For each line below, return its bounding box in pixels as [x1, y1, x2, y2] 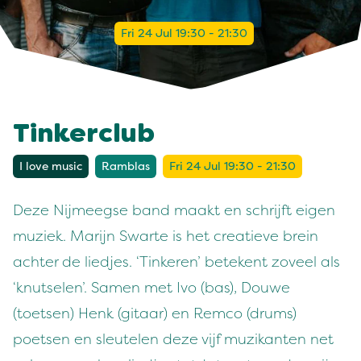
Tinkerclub [13, 123, 155, 147]
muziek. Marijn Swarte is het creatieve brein [13, 227, 318, 245]
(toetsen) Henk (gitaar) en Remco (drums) [13, 305, 297, 322]
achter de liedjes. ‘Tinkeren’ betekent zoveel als [13, 253, 340, 271]
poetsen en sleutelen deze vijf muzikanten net [13, 330, 334, 348]
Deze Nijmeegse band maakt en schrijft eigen [13, 201, 335, 219]
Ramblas [102, 160, 150, 173]
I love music [19, 160, 82, 173]
